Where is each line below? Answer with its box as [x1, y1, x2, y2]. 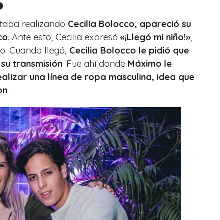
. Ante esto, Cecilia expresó [8, 31, 120, 43]
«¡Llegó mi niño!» [120, 31, 191, 43]
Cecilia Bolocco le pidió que [69, 45, 189, 56]
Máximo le [128, 58, 172, 70]
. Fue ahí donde [62, 58, 128, 70]
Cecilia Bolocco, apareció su [68, 18, 191, 30]
